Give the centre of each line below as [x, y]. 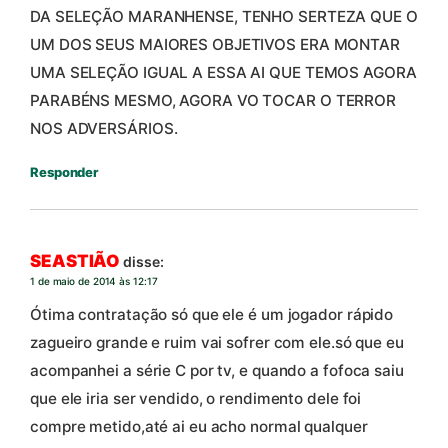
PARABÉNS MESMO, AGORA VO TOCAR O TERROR [213, 100]
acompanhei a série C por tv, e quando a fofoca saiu [217, 370]
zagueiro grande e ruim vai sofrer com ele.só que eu [217, 342]
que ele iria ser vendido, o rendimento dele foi [196, 398]
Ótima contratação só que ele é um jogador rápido [212, 314]
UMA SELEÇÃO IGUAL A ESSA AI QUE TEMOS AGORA [223, 72]
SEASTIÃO [75, 260]
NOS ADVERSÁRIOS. [104, 128]
